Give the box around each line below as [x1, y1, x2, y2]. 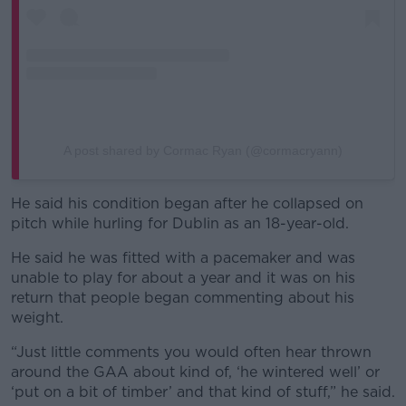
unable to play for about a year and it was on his [11, 269, 355, 287]
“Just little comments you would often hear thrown [11, 343, 372, 362]
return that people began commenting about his [11, 289, 354, 307]
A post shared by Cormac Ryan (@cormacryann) [63, 143, 343, 159]
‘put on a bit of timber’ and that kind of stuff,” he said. [11, 383, 395, 401]
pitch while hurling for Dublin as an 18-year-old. [11, 215, 349, 233]
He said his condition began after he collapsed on [11, 195, 363, 213]
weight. [11, 309, 63, 327]
